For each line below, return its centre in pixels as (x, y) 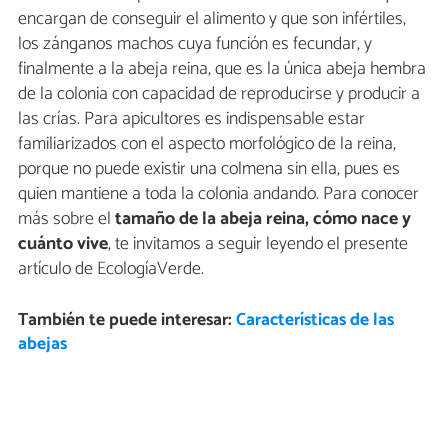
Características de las (314, 321)
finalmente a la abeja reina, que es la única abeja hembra (222, 69)
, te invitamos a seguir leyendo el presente (258, 244)
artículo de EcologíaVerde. (111, 269)
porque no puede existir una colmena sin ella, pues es (209, 169)
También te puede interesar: (126, 321)
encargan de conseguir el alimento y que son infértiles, (212, 19)
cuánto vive (63, 244)
